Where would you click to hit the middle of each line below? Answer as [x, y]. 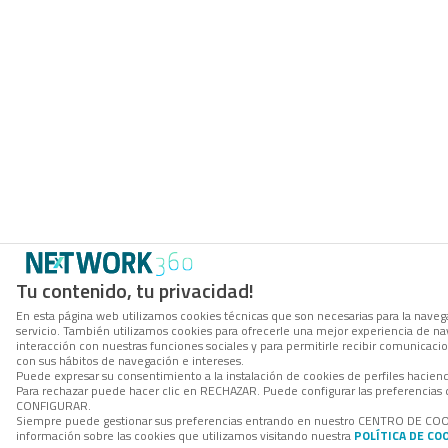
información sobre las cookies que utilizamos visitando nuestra [185, 435]
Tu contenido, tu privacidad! [135, 290]
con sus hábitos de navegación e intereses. [130, 360]
